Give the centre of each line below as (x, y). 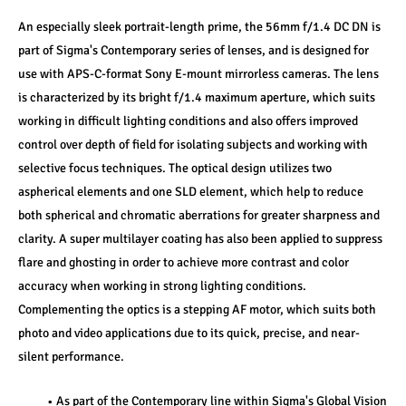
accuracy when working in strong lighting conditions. (162, 286)
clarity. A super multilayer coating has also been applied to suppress (200, 239)
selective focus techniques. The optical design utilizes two (175, 168)
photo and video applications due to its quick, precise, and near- (189, 333)
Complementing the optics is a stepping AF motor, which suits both (197, 309)
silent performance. (71, 357)
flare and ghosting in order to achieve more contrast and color (184, 262)
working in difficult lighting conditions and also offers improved (188, 121)
